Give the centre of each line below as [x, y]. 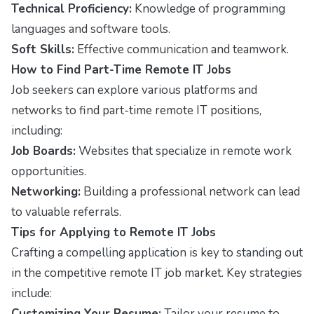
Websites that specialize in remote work [184, 151]
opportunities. [49, 171]
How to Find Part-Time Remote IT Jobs [121, 69]
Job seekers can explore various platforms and [134, 90]
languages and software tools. [91, 29]
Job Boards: [43, 151]
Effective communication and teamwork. [182, 49]
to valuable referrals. [66, 212]
